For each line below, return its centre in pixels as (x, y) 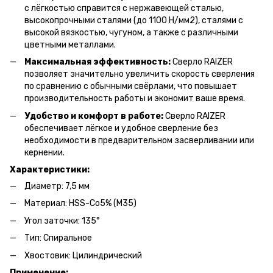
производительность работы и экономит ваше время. (135, 99)
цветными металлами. (70, 44)
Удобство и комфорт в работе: (94, 116)
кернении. (44, 152)
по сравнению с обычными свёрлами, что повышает (131, 87)
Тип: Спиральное (58, 238)
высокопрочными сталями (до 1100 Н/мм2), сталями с (134, 20)
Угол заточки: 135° (62, 221)
